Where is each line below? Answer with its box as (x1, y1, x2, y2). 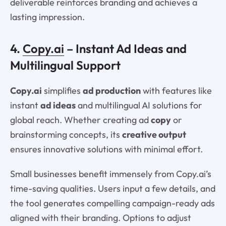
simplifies (41, 85, 83, 97)
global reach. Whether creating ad (10, 114, 151, 126)
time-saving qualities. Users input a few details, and (10, 183, 215, 195)
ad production (82, 85, 141, 97)
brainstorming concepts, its (10, 129, 122, 141)
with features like (140, 85, 212, 97)
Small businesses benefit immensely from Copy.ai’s (10, 168, 211, 180)
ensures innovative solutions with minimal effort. (10, 143, 203, 155)
